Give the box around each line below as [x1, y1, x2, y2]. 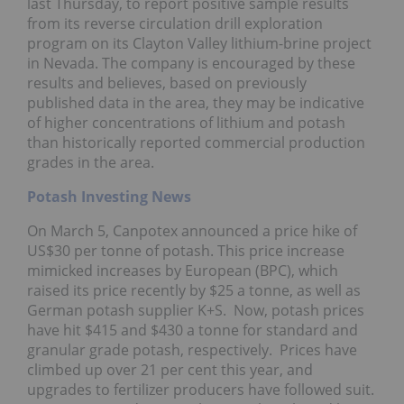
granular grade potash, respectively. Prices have [27, 340, 357, 361]
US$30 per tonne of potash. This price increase [27, 241, 344, 262]
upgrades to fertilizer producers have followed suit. [27, 380, 374, 400]
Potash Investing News [27, 187, 191, 207]
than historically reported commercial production [27, 133, 365, 153]
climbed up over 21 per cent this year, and [27, 360, 313, 381]
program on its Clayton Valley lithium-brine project [27, 33, 372, 54]
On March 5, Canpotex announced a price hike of [27, 221, 357, 242]
